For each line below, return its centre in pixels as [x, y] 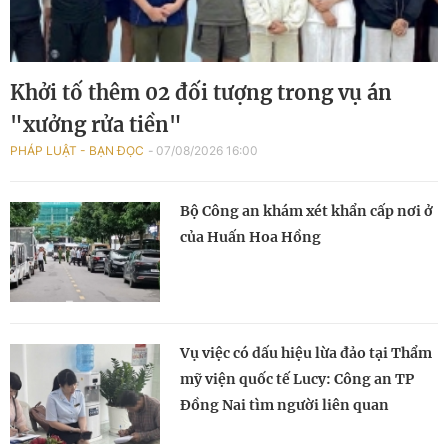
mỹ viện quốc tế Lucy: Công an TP [297, 379]
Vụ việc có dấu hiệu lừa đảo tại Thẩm [306, 353]
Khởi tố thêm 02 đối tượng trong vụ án [201, 93]
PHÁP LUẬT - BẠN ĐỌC [77, 151]
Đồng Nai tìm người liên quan [284, 405]
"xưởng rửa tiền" [96, 125]
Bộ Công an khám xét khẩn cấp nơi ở [306, 211]
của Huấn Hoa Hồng [250, 237]
